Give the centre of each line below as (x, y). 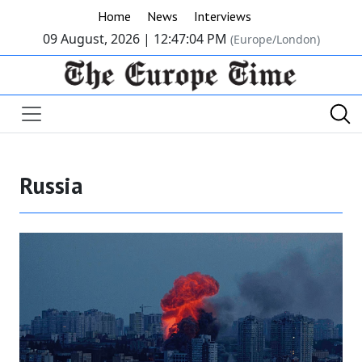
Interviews (223, 16)
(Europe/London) (275, 39)
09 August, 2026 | (98, 39)
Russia (51, 186)
